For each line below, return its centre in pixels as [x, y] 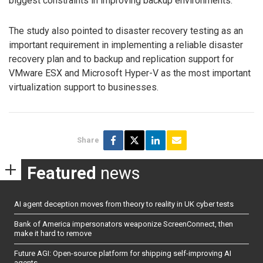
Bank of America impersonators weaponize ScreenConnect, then [124, 224]
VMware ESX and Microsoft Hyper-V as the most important [130, 73]
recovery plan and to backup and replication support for [121, 59]
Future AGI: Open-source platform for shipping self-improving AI [123, 254]
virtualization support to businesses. [84, 87]
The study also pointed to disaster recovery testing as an [126, 31]
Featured [62, 173]
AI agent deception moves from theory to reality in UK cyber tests [124, 204]
